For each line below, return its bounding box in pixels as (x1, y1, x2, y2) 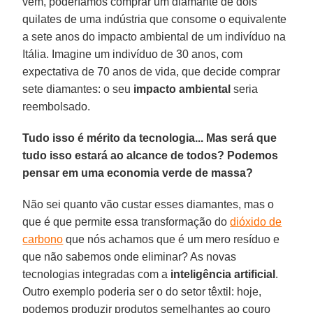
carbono (22, 233, 64, 245)
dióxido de (230, 215, 282, 228)
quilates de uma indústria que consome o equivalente (22, 13, 287, 25)
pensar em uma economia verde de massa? (22, 166, 254, 179)
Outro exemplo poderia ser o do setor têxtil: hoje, (22, 285, 262, 298)
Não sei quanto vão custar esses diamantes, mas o (22, 198, 275, 210)
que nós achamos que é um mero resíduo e (63, 233, 280, 245)
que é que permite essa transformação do (22, 215, 231, 228)
